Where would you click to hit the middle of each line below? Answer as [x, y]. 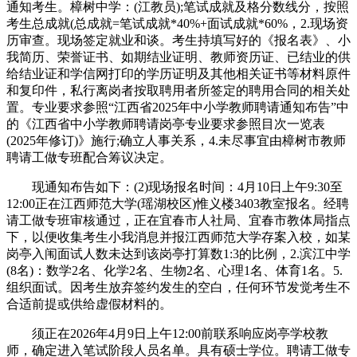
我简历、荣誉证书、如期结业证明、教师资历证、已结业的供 [178, 57]
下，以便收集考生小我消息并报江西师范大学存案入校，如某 [178, 237]
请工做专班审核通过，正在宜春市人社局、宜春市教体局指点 [178, 221]
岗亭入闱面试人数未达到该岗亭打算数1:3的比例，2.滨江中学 [178, 254]
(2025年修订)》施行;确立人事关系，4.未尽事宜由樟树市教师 [176, 141]
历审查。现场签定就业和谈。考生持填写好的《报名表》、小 [178, 41]
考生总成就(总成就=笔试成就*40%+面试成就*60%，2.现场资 [177, 24]
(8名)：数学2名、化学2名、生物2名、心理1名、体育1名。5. [175, 271]
